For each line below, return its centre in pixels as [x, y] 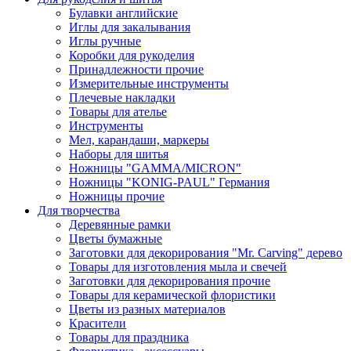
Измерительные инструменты [149, 83]
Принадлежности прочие [136, 69]
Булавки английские [123, 13]
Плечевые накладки [122, 97]
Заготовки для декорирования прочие [170, 280]
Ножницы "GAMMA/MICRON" [155, 168]
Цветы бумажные [116, 238]
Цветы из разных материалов [147, 309]
